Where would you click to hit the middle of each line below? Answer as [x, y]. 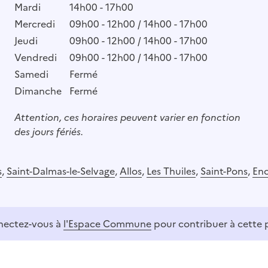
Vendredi [35, 57]
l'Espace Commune [107, 223]
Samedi [31, 74]
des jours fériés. [48, 131]
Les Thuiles [171, 171]
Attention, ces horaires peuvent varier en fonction [127, 117]
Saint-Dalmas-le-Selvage [61, 171]
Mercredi [34, 24]
